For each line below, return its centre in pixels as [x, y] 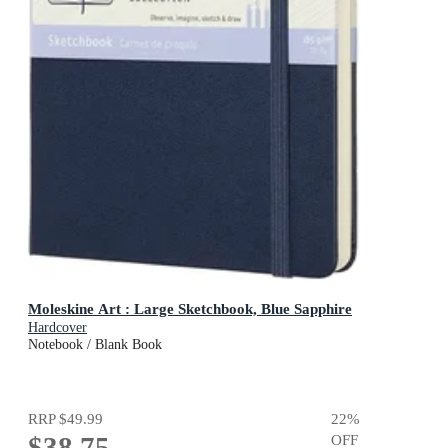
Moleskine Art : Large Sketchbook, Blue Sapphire [190, 308]
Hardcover [57, 327]
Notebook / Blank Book [95, 344]
